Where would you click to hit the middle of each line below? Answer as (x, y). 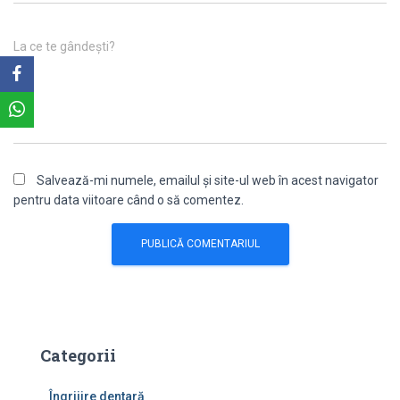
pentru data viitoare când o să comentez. (129, 200)
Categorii (78, 355)
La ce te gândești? (64, 46)
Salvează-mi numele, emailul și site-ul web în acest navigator (208, 180)
